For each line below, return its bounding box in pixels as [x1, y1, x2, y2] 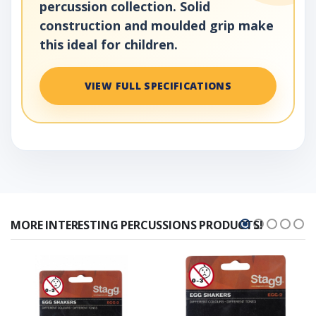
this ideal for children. [39, 35, 178, 53]
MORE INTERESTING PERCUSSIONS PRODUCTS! [11, 217, 263, 233]
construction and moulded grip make [39, 16, 274, 34]
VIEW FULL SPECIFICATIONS [84, 78, 232, 92]
